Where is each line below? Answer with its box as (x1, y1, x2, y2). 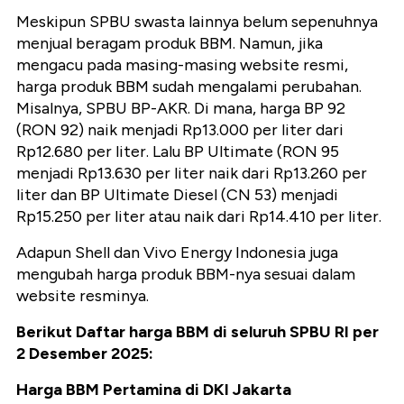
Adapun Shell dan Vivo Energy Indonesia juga (16, 243, 338, 263)
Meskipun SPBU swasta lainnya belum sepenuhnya (16, 12, 378, 32)
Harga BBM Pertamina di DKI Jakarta (16, 380, 291, 400)
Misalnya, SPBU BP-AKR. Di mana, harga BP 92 (16, 98, 345, 119)
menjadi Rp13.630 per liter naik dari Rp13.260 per (16, 163, 367, 184)
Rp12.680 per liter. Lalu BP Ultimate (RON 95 (16, 142, 339, 162)
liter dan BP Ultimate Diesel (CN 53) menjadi (16, 185, 338, 206)
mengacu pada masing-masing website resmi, (16, 55, 348, 76)
